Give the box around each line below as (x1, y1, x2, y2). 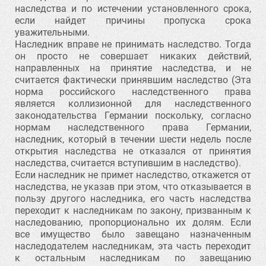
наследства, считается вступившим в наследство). (15, 157, 241, 169)
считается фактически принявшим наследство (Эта (15, 74, 251, 85)
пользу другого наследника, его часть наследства (15, 193, 251, 204)
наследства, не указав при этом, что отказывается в (15, 181, 251, 192)
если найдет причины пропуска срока (15, 15, 251, 26)
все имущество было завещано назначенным (15, 229, 251, 240)
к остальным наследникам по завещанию (15, 252, 251, 264)
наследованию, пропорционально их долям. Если (15, 217, 251, 228)
